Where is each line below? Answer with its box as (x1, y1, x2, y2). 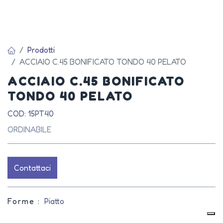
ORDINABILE (7, 124, 51, 134)
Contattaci (14, 163, 51, 173)
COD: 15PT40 (7, 109, 54, 118)
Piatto (44, 196, 64, 206)
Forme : (7, 196, 40, 206)
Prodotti (27, 45, 55, 55)
